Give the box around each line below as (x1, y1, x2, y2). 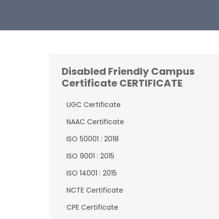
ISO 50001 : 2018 (66, 134, 119, 144)
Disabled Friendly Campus (62, 65, 195, 78)
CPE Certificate (66, 202, 118, 212)
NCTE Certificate (66, 185, 123, 195)
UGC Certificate (66, 100, 121, 109)
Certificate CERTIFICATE (62, 76, 182, 90)
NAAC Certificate (66, 117, 124, 127)
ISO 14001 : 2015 (66, 168, 117, 178)
